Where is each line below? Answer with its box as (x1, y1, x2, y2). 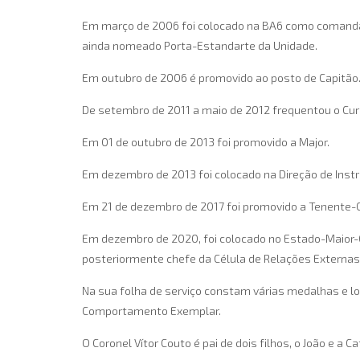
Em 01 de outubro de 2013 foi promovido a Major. (82, 135, 329, 149)
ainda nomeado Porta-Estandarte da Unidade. (82, 39, 317, 52)
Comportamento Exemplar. (82, 304, 221, 317)
